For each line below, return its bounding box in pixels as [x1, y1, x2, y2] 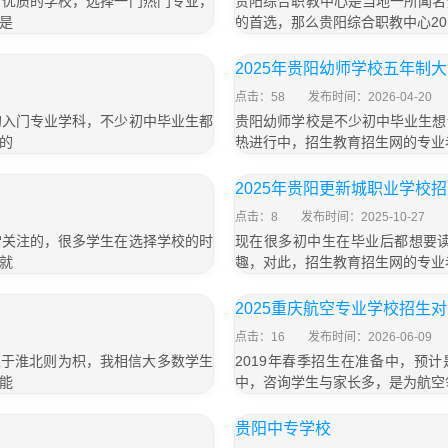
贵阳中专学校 [235, 420, 331, 437]
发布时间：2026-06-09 [308, 330, 432, 344]
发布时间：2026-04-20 [308, 90, 432, 104]
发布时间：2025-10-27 [301, 210, 425, 224]
